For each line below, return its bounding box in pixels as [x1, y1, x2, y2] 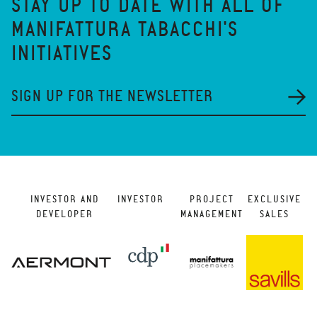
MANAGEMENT [180, 209, 243, 219]
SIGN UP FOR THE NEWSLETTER [11, 88, 213, 104]
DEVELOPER [35, 209, 93, 219]
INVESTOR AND [30, 195, 99, 204]
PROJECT [189, 195, 234, 204]
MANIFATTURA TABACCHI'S [11, 19, 238, 40]
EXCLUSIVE [247, 195, 301, 204]
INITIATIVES [11, 43, 113, 64]
